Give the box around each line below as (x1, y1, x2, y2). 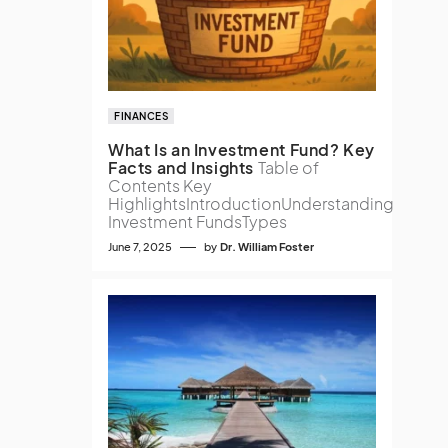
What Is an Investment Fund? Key (108, 139, 376, 160)
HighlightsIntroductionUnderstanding (108, 193, 394, 214)
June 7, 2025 (108, 240, 172, 253)
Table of (258, 157, 320, 178)
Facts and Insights (108, 157, 255, 178)
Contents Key (108, 175, 212, 196)
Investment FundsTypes (108, 211, 287, 232)
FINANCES (114, 110, 168, 122)
